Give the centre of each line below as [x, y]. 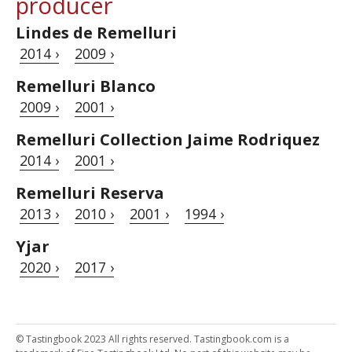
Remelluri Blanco [86, 86]
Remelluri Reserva [90, 193]
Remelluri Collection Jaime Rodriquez [168, 140]
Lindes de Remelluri [96, 33]
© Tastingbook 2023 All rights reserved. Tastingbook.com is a [152, 339]
